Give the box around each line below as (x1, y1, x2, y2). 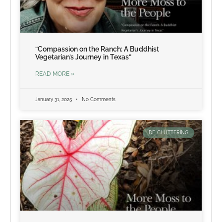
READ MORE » (35, 70, 74, 77)
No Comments (80, 96, 115, 102)
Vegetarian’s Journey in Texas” (35, 53, 131, 61)
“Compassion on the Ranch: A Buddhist (35, 45, 159, 53)
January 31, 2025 (35, 96, 73, 102)
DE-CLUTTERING (149, 129, 188, 135)
